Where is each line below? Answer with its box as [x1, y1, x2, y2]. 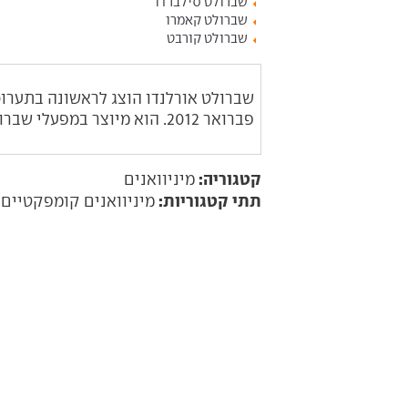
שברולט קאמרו [166, 12, 248, 28]
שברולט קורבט [167, 30, 248, 46]
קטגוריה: [199, 168, 261, 189]
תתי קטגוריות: [158, 190, 261, 211]
